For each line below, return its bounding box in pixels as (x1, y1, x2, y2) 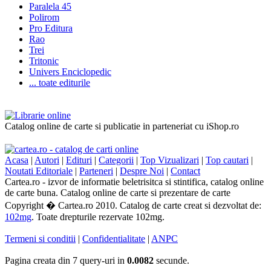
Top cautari (206, 154, 249, 165)
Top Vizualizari (140, 154, 199, 165)
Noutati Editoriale (5, 165, 73, 176)
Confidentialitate (82, 233, 145, 244)
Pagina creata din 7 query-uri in (5, 255, 127, 266)
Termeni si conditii (5, 233, 76, 244)
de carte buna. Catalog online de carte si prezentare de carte (5, 187, 230, 198)
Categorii (99, 154, 134, 165)
